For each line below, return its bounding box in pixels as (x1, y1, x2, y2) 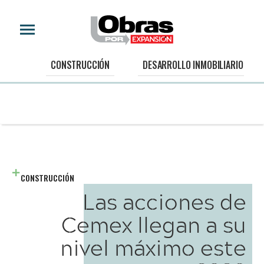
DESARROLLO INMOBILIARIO (143, 58, 243, 72)
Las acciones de (82, 184, 246, 218)
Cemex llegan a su (61, 207, 246, 241)
